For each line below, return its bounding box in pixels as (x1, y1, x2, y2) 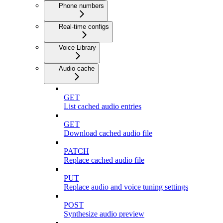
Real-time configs (59, 22, 109, 30)
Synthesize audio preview (64, 209, 144, 218)
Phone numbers (59, 1, 104, 9)
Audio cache (59, 64, 95, 72)
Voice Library (59, 43, 96, 51)
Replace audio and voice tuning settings (64, 182, 188, 191)
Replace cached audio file (64, 155, 144, 164)
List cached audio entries (64, 102, 141, 111)
